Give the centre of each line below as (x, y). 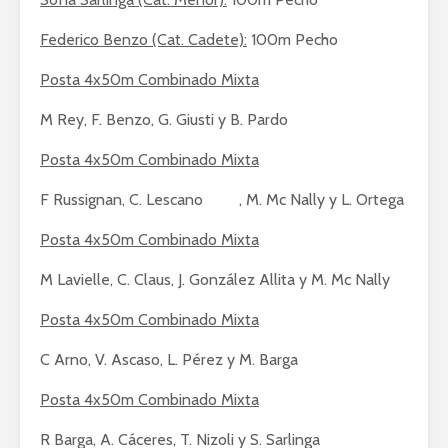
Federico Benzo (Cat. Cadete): (143, 39)
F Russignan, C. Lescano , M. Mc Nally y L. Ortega (222, 199)
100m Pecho (292, 39)
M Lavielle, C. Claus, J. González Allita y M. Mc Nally (215, 279)
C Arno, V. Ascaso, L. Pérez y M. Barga (169, 359)
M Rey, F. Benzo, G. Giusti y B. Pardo (164, 119)
